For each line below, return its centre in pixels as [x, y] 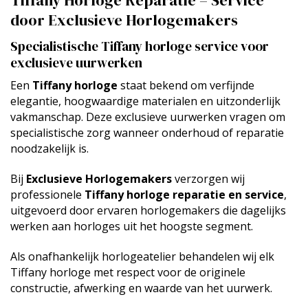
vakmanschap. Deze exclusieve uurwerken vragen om [148, 117]
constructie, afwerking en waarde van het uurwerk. [141, 288]
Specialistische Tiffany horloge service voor [140, 46]
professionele [47, 194]
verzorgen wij [208, 178]
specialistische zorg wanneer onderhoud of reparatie [147, 133]
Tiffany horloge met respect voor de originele [128, 272]
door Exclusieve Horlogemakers [124, 21]
